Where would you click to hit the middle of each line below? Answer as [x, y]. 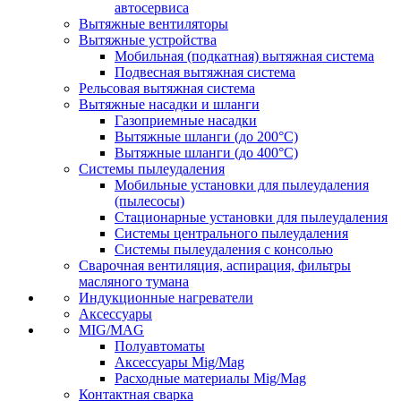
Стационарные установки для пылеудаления [251, 217]
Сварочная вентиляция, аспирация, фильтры [215, 265]
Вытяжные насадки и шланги [169, 104]
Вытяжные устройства [148, 40]
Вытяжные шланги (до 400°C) [206, 153]
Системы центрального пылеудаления [231, 233]
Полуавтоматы [160, 346]
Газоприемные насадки [186, 120]
